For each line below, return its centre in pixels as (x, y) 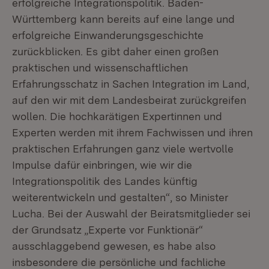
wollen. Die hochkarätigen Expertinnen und (117, 116)
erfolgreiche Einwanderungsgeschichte (108, 35)
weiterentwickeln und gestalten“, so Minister (120, 197)
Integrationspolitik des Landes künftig (105, 181)
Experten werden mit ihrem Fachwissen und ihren (132, 132)
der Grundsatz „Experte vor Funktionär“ (107, 230)
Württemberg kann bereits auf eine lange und (123, 19)
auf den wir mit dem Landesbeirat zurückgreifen (129, 100)
